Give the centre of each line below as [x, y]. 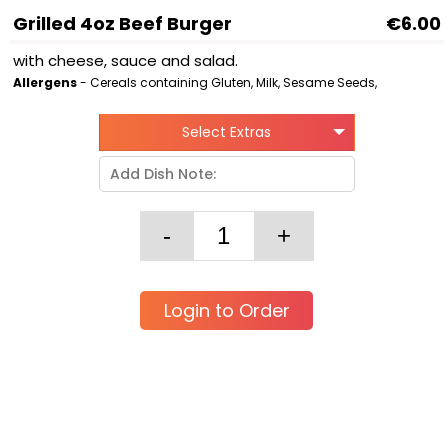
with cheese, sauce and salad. [125, 60]
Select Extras [227, 132]
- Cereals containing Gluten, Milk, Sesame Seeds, [227, 82]
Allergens [45, 82]
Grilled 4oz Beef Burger [122, 23]
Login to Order [226, 310]
